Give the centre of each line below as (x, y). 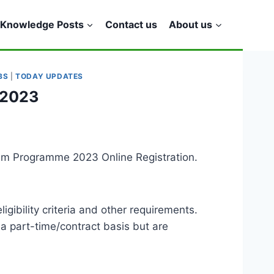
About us (191, 24)
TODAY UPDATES (49, 76)
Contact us (131, 24)
